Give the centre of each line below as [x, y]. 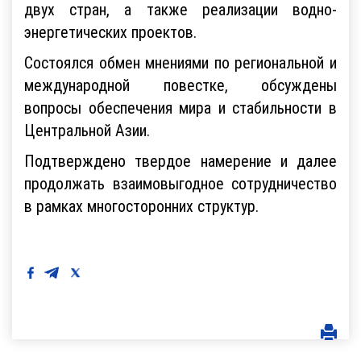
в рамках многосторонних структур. [141, 205]
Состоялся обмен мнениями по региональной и [180, 62]
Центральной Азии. [87, 130]
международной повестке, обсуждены [180, 85]
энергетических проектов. [110, 31]
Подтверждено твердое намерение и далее [180, 160]
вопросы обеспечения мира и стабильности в [180, 107]
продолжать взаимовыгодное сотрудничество [180, 183]
